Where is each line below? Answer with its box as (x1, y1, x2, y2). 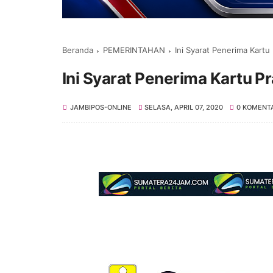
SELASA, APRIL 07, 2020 (144, 102, 224, 112)
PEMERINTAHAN (103, 44, 165, 55)
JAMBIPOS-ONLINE (70, 102, 132, 112)
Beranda (62, 44, 93, 55)
